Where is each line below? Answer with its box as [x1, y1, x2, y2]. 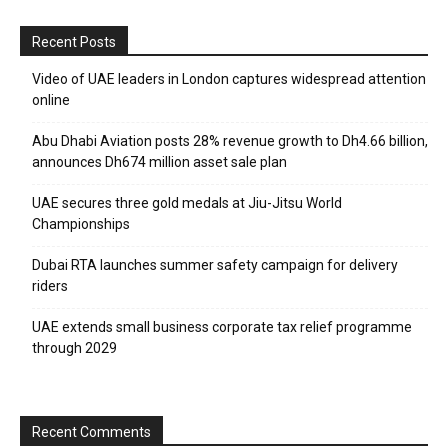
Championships [32, 215, 130, 232]
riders [32, 277, 68, 294]
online [32, 91, 70, 108]
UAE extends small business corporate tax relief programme [32, 318, 412, 335]
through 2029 [32, 339, 117, 356]
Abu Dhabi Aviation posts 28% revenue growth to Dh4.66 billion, [32, 132, 428, 149]
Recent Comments [32, 423, 151, 440]
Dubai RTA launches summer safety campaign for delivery [32, 256, 398, 273]
